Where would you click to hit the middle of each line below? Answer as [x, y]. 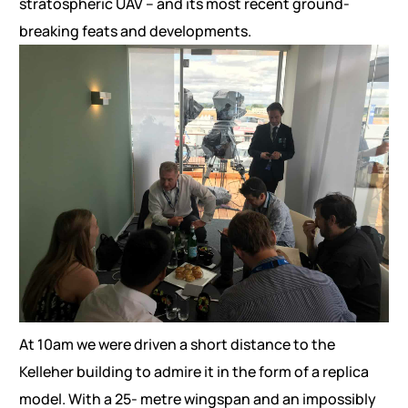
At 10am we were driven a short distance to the [177, 345]
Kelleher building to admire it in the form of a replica [194, 372]
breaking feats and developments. [135, 31]
